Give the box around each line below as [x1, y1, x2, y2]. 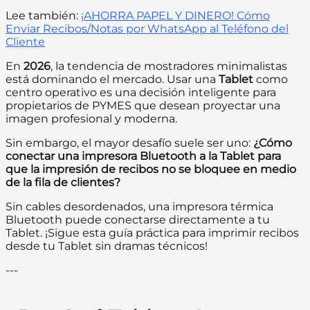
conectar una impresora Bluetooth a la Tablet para [6, 149, 281, 163]
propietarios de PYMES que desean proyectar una [6, 99, 280, 113]
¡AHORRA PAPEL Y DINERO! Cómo [81, 9, 270, 23]
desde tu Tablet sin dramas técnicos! [6, 239, 208, 253]
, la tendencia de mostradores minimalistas [51, 60, 287, 73]
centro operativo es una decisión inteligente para [6, 86, 276, 100]
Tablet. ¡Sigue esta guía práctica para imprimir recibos [6, 226, 299, 240]
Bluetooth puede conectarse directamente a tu [6, 213, 270, 227]
